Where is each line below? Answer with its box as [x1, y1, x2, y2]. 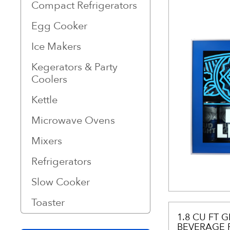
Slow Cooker [31, 175, 90, 189]
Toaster [31, 196, 65, 209]
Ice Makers [31, 40, 81, 53]
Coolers [31, 72, 67, 86]
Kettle [31, 93, 57, 107]
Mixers [31, 134, 62, 148]
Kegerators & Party [31, 60, 118, 74]
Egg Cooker [31, 19, 87, 33]
